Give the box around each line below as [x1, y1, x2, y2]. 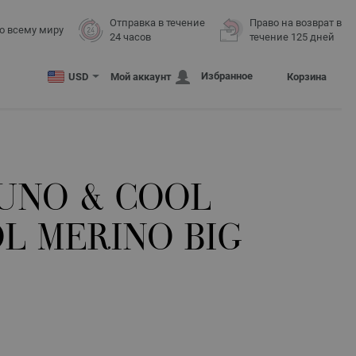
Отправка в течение [110, 17, 205, 29]
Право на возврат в [250, 17, 342, 29]
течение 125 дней [250, 31, 335, 43]
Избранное [201, 70, 253, 82]
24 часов [110, 31, 151, 43]
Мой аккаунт [110, 71, 172, 83]
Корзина [287, 71, 327, 83]
